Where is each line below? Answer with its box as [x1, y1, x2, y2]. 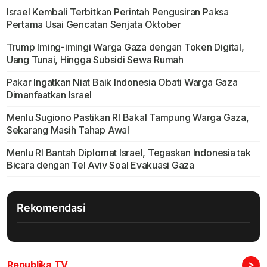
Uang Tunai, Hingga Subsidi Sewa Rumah [6, 54, 184, 66]
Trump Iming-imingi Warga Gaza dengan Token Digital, [6, 41, 244, 54]
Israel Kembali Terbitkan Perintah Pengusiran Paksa [6, 6, 229, 18]
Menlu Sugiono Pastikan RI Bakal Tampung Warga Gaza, [6, 111, 249, 124]
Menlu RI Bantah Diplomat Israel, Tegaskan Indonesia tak [6, 147, 251, 159]
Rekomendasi [17, 201, 86, 215]
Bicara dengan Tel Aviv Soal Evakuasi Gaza [6, 159, 194, 172]
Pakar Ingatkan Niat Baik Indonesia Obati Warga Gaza [6, 76, 238, 89]
